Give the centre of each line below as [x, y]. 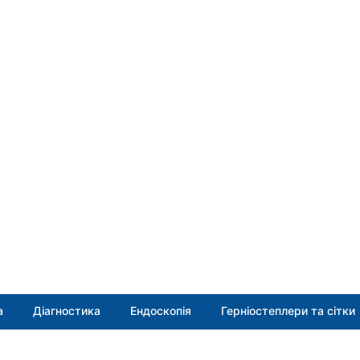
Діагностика [67, 311]
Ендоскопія [161, 311]
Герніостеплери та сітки [288, 311]
